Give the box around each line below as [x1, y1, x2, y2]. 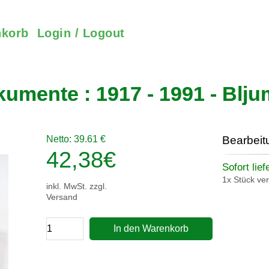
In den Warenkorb [113, 223, 189, 234]
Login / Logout [37, 26, 125, 40]
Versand [46, 192, 77, 202]
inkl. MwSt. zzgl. [46, 181, 107, 191]
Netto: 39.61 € [46, 134, 106, 144]
